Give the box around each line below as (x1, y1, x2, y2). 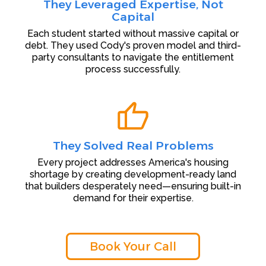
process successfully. (85, 64, 180, 75)
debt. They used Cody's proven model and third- (25, 40, 241, 52)
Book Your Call (90, 239, 176, 254)
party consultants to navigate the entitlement (32, 52, 234, 64)
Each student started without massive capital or (27, 28, 239, 40)
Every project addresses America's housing (37, 157, 229, 169)
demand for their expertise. (72, 192, 194, 204)
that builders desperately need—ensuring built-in (25, 180, 241, 192)
